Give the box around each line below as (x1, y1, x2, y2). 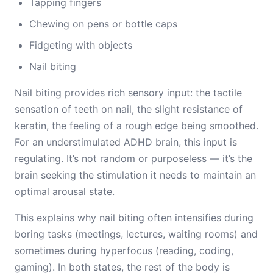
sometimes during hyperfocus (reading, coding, (15, 244, 233, 257)
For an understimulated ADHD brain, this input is (15, 136, 237, 148)
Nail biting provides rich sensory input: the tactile (15, 87, 242, 99)
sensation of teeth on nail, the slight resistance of (15, 103, 243, 115)
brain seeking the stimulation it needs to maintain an (15, 169, 256, 181)
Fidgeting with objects (29, 39, 132, 51)
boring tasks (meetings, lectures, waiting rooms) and (15, 228, 258, 240)
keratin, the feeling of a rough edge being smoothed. (15, 119, 258, 132)
